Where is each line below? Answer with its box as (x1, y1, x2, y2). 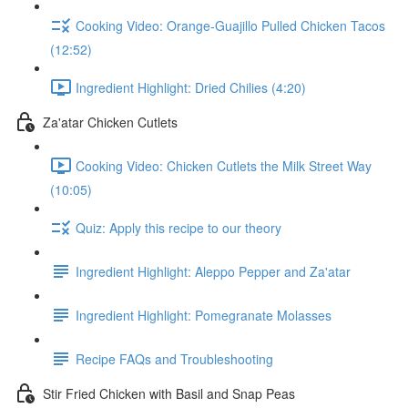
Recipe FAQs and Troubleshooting (76, 349, 273, 368)
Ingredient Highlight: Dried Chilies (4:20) (76, 77, 306, 97)
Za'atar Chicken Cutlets (43, 112, 178, 131)
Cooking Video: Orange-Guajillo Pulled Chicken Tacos (76, 15, 385, 35)
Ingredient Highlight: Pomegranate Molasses (76, 305, 331, 324)
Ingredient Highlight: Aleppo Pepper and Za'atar (76, 261, 351, 280)
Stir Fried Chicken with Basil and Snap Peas (43, 383, 295, 403)
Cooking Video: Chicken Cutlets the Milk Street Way (76, 156, 372, 175)
